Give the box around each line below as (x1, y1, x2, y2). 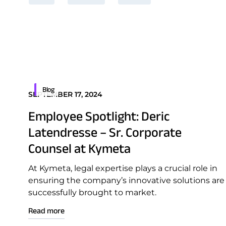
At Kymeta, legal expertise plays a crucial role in (28, 163, 217, 173)
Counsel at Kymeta (28, 141, 131, 155)
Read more (28, 206, 65, 215)
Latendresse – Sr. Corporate (28, 125, 182, 139)
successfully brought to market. (28, 188, 156, 197)
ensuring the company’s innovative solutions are (28, 176, 224, 185)
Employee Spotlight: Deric (28, 109, 169, 123)
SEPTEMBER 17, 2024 (28, 90, 102, 99)
